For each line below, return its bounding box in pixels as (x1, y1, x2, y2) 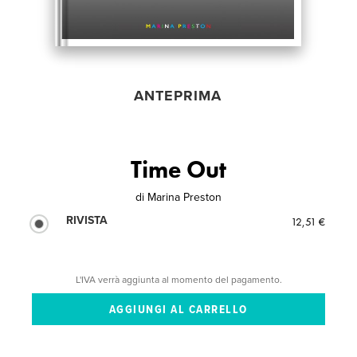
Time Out (131, 154, 226, 185)
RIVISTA (66, 213, 108, 227)
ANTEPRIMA (133, 86, 222, 104)
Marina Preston (147, 190, 222, 204)
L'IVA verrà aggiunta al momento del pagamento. (75, 273, 282, 285)
